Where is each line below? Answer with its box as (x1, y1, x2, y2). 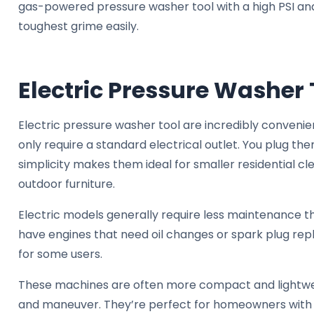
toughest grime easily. (18, 18, 139, 34)
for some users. (18, 246, 102, 263)
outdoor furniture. (18, 176, 115, 193)
